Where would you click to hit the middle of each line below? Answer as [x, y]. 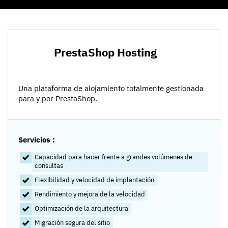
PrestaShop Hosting [105, 52]
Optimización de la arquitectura [81, 209]
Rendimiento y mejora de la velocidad [90, 194]
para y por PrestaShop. [58, 99]
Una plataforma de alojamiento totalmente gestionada [111, 89]
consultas [49, 166]
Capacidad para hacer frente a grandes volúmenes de [113, 157]
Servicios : [37, 140]
